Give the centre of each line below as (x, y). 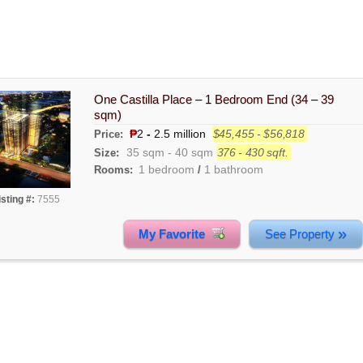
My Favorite (175, 234)
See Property (301, 234)
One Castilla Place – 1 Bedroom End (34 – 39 (214, 99)
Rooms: (113, 169)
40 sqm (194, 152)
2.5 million (178, 133)
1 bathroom (233, 169)
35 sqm (145, 152)
